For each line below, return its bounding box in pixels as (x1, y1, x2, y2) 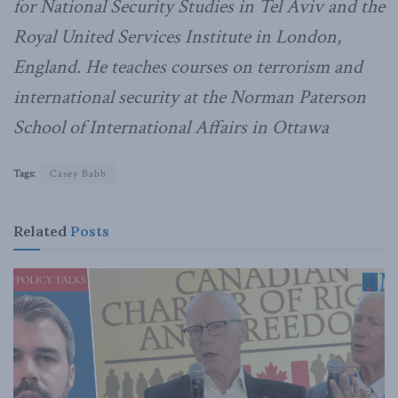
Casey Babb (50, 166, 107, 180)
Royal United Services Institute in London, (13, 23, 341, 50)
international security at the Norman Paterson (13, 84, 366, 110)
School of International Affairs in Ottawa (13, 114, 329, 140)
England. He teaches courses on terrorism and (13, 53, 362, 80)
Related (13, 221, 67, 240)
